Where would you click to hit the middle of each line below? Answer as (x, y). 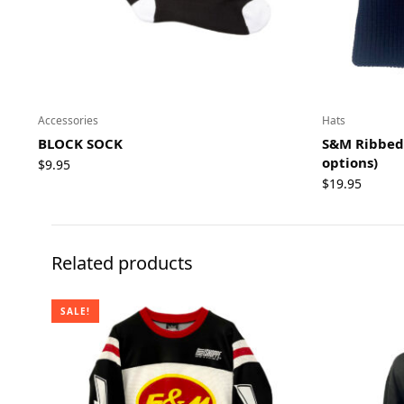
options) (350, 162)
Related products (122, 262)
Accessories (68, 120)
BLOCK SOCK (80, 143)
